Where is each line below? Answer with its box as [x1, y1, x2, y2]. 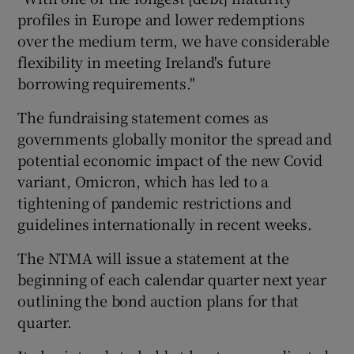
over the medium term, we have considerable [17, 29, 330, 51]
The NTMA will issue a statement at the [17, 247, 289, 268]
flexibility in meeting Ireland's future [17, 51, 271, 72]
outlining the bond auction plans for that [17, 289, 299, 311]
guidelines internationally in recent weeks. [17, 213, 312, 234]
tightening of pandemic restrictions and [17, 191, 292, 213]
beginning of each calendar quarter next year [17, 268, 326, 289]
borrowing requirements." [17, 72, 195, 93]
